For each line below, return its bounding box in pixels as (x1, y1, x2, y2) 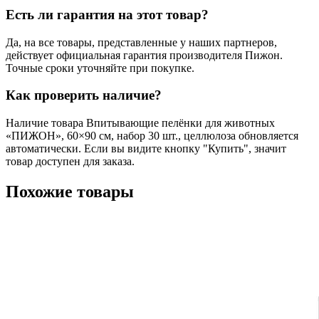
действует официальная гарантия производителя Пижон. (6, 48, 283, 61)
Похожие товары (6, 182, 134, 201)
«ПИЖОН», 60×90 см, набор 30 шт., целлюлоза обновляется (6, 130, 298, 142)
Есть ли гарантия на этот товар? (6, 6, 209, 22)
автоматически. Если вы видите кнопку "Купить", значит (6, 142, 286, 155)
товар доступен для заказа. (6, 155, 135, 168)
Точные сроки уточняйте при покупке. (6, 61, 194, 74)
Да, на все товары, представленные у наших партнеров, (6, 36, 277, 48)
